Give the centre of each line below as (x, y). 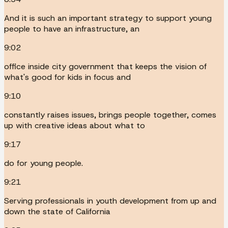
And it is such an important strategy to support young (108, 18)
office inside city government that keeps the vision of (105, 66)
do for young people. (44, 163)
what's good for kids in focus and (67, 77)
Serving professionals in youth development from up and (110, 201)
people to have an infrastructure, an (72, 28)
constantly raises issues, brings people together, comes (110, 115)
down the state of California (57, 211)
